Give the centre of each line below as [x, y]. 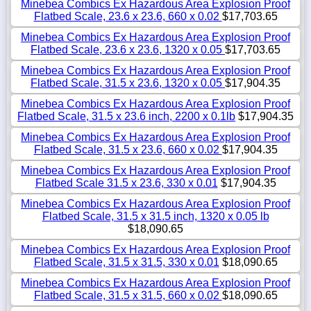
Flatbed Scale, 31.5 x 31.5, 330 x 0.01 [126, 262]
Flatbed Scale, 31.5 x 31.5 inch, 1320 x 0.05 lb [155, 216]
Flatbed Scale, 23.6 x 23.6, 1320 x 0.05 [128, 49]
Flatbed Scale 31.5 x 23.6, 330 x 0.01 [126, 183]
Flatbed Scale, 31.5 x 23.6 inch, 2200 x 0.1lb [126, 116]
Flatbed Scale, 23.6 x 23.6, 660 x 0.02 [128, 16]
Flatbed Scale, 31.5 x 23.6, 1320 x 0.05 [128, 83]
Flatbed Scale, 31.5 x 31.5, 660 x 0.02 [128, 295]
